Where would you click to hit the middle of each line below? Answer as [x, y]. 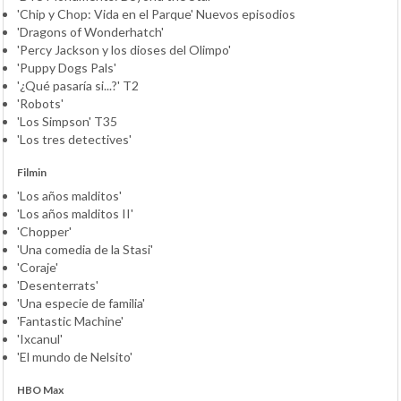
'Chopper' [44, 231]
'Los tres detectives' [74, 139]
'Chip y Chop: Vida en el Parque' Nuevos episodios [156, 13]
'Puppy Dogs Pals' [67, 67]
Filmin [32, 172]
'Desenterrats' [58, 285]
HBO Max [40, 389]
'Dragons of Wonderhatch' [90, 31]
